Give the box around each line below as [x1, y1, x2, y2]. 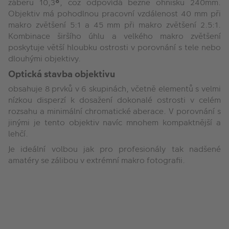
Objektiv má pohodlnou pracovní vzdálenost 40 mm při [8, 7, 221, 19]
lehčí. [8, 127, 28, 140]
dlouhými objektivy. [8, 52, 81, 64]
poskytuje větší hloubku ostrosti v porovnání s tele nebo [8, 41, 221, 53]
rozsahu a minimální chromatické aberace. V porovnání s [8, 105, 221, 117]
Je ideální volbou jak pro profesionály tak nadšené [8, 143, 221, 155]
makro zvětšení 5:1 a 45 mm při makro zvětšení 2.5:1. [8, 18, 221, 31]
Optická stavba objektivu [8, 67, 115, 80]
